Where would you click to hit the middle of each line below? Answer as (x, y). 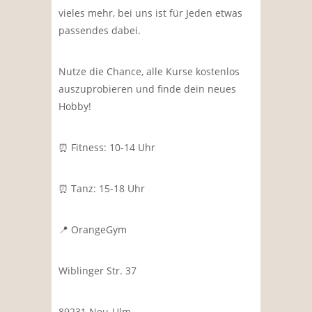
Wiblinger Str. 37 (97, 270)
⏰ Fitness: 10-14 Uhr (107, 147)
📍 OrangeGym (93, 229)
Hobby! (75, 106)
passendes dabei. (100, 30)
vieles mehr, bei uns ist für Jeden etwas (150, 13)
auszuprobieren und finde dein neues (147, 88)
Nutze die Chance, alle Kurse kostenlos (149, 71)
